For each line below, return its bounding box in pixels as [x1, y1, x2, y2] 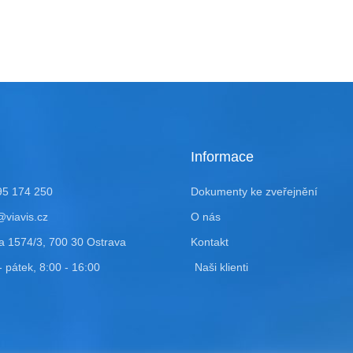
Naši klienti [194, 261, 248, 274]
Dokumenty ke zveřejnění [190, 185, 318, 199]
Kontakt [190, 236, 229, 249]
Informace [190, 149, 254, 165]
